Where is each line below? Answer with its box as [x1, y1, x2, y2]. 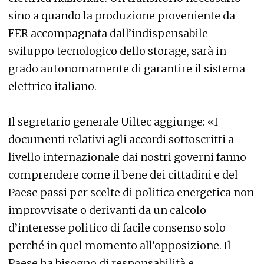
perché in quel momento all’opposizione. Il [8, 239, 231, 252]
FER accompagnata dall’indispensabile [8, 27, 208, 40]
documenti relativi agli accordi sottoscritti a [8, 133, 234, 146]
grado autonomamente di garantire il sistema [8, 62, 245, 75]
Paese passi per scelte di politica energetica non [8, 186, 254, 199]
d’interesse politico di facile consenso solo [8, 221, 226, 235]
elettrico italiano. [8, 80, 97, 93]
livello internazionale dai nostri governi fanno [8, 150, 246, 164]
